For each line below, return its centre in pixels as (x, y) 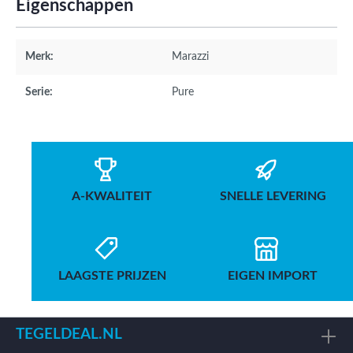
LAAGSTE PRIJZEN (112, 276)
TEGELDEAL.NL (69, 335)
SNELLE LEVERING (273, 197)
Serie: (39, 93)
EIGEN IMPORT (273, 276)
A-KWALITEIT (112, 197)
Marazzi (190, 57)
